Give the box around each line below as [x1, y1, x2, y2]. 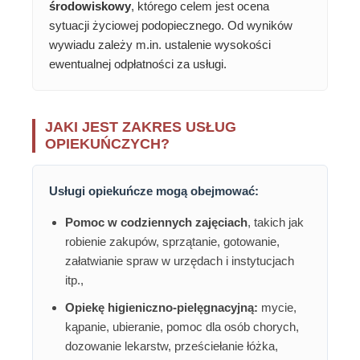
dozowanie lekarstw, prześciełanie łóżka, [65, 339, 278, 354]
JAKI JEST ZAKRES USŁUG [45, 119, 236, 136]
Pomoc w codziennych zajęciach [65, 215, 247, 230]
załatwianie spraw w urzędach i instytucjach [65, 254, 294, 268]
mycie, [258, 301, 297, 315]
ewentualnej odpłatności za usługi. [49, 57, 227, 72]
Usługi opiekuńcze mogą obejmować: [49, 184, 259, 198]
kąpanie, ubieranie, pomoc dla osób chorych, [65, 320, 299, 334]
